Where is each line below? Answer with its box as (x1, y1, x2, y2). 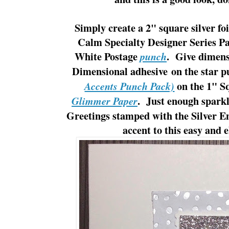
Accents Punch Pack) (84, 78, 175, 94)
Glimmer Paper (72, 93, 138, 108)
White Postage (75, 48, 140, 64)
